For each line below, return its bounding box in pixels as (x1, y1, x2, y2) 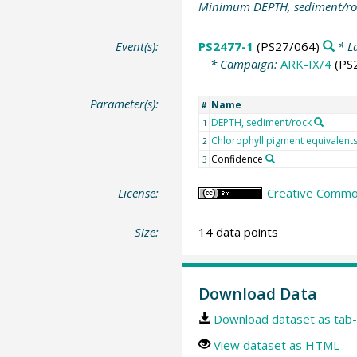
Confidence (210, 151, 263, 166)
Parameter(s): (90, 95, 159, 112)
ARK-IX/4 (280, 56, 331, 73)
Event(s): (116, 38, 159, 55)
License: (118, 184, 159, 201)
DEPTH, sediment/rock (210, 115, 312, 129)
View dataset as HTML (213, 336, 339, 353)
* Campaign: (210, 56, 280, 73)
